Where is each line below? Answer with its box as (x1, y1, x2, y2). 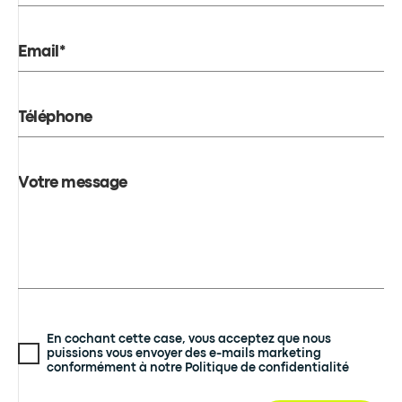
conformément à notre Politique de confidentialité (47, 363, 349, 373)
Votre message (18, 177, 127, 190)
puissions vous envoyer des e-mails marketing (47, 348, 321, 359)
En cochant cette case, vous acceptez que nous (47, 334, 331, 345)
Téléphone (18, 111, 92, 125)
